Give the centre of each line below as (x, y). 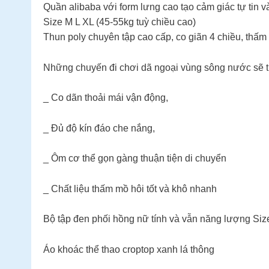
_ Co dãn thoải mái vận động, (106, 98)
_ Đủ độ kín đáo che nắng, (99, 128)
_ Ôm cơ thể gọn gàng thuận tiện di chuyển (135, 159)
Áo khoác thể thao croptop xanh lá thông (129, 249)
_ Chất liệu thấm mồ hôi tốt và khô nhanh (130, 189)
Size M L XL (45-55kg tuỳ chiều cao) (119, 22)
